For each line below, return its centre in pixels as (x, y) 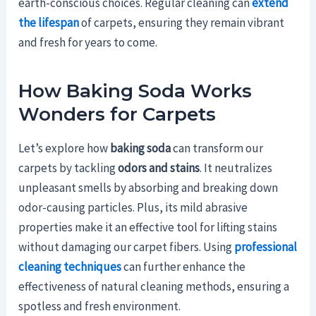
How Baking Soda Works (135, 91)
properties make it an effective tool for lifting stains (148, 227)
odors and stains (159, 168)
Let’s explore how (65, 148)
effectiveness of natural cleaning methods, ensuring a (154, 287)
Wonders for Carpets (117, 114)
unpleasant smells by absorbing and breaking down (148, 188)
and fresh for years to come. (88, 42)
